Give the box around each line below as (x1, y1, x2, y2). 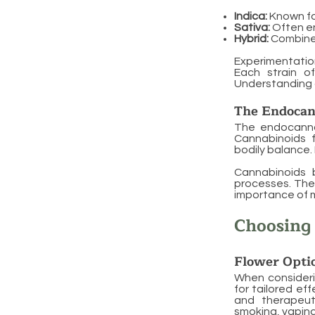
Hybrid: (234, 33, 269, 44)
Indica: (234, 11, 267, 22)
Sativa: (234, 22, 270, 33)
